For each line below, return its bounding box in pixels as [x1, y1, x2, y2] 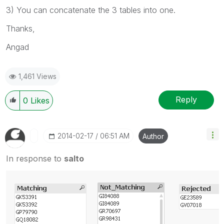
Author [142, 131, 164, 140]
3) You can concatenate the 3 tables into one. [6, 4, 175, 15]
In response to [6, 153, 64, 163]
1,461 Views [18, 71, 56, 80]
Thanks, [6, 23, 35, 33]
